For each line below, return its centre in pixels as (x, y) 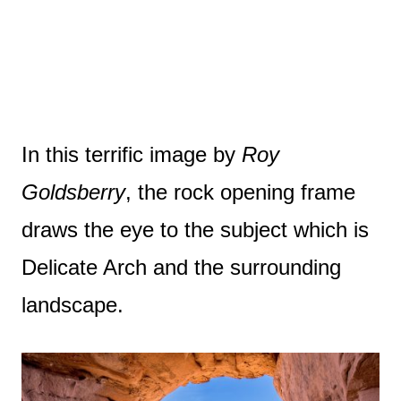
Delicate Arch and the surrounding (181, 267)
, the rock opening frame (240, 192)
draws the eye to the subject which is (195, 229)
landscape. (73, 304)
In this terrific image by (132, 154)
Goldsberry (73, 192)
